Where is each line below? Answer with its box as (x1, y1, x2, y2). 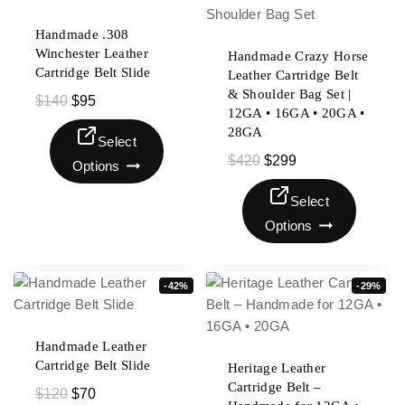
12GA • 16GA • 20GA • (227, 106, 365, 120)
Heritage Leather (227, 361, 326, 375)
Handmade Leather (34, 339, 147, 353)
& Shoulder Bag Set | (227, 87, 352, 101)
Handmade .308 (34, 27, 129, 42)
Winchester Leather (34, 46, 148, 61)
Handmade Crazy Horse (227, 49, 369, 63)
